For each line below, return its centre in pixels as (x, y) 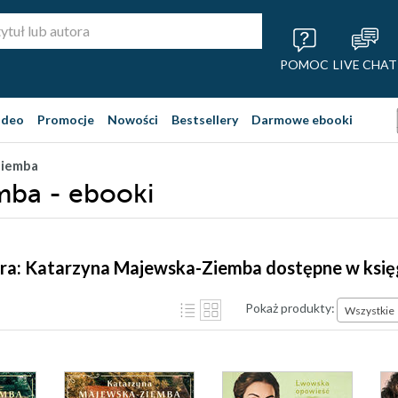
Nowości (133, 119)
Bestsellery (205, 119)
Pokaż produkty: (290, 307)
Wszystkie (370, 310)
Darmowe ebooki (302, 119)
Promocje (66, 119)
